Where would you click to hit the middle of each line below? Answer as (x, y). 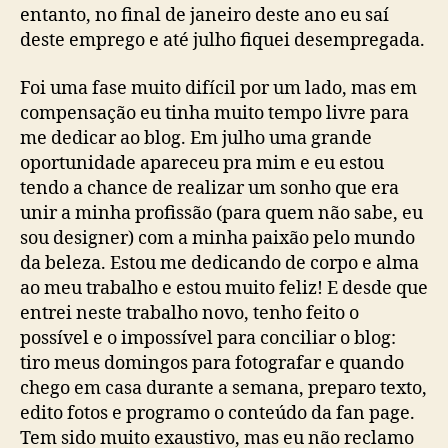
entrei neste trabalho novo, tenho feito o (189, 313)
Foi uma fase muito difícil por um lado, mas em (218, 88)
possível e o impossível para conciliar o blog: (208, 338)
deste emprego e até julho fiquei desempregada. (222, 40)
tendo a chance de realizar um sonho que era (209, 188)
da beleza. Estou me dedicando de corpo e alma (219, 263)
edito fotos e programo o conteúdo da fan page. (217, 413)
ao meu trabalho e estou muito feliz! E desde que (224, 288)
